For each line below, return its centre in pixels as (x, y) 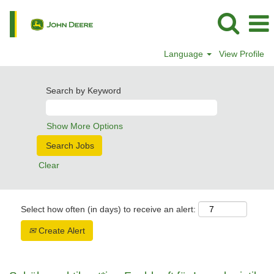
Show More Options (85, 126)
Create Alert (61, 231)
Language (185, 54)
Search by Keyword (83, 91)
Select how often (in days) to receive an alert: (108, 209)
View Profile (242, 54)
